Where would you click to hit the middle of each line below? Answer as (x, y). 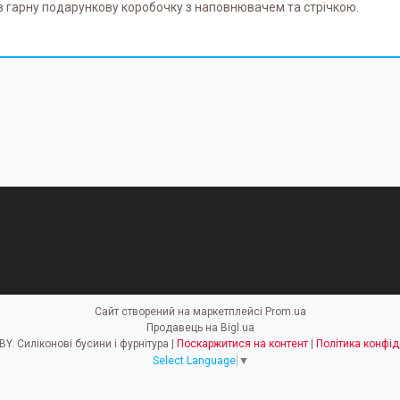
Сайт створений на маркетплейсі (179, 312)
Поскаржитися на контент (242, 344)
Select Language (194, 361)
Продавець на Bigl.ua (200, 328)
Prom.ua (285, 312)
